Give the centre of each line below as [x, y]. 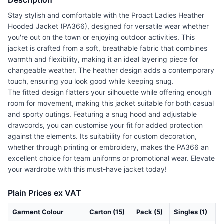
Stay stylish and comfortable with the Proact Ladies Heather [106, 15]
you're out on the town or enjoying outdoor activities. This [101, 37]
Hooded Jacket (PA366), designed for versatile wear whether [108, 26]
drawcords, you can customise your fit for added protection [105, 125]
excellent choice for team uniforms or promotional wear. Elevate [111, 158]
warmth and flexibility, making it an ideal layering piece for [103, 59]
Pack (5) [150, 212]
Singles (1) [191, 212]
